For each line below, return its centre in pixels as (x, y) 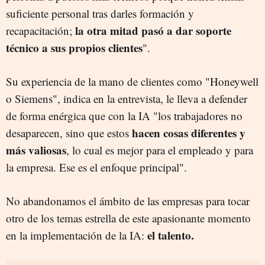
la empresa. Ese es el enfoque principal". (96, 167)
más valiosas (36, 150)
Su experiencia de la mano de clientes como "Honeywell (132, 82)
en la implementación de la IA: (77, 235)
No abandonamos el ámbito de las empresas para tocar (128, 201)
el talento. (171, 235)
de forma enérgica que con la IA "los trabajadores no (124, 116)
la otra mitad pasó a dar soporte (153, 31)
